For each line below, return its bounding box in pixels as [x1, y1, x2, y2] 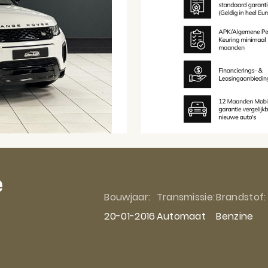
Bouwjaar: [104, 190, 151, 204]
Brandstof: [216, 190, 266, 204]
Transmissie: [156, 190, 215, 204]
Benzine [216, 209, 254, 223]
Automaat [156, 209, 206, 223]
